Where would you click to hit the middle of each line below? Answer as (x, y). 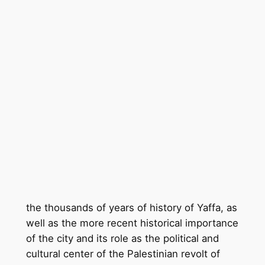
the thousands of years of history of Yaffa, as (131, 207)
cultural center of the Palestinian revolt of (123, 253)
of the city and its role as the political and (122, 238)
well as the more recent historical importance (132, 223)
